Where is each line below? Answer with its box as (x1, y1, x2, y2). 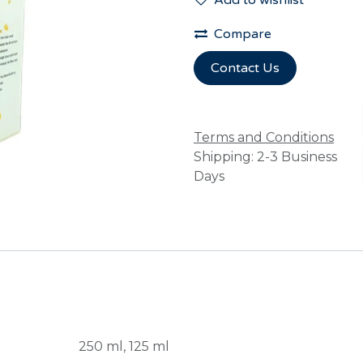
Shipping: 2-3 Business (194, 149, 337, 165)
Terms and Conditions (194, 130, 334, 146)
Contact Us (211, 60, 280, 77)
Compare (214, 26, 271, 43)
